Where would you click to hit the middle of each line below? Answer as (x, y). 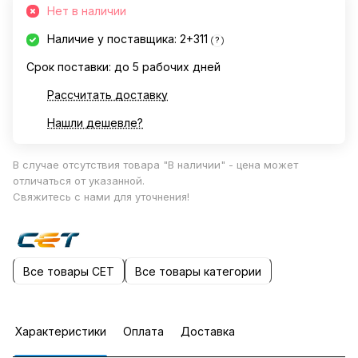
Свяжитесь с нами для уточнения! (101, 197)
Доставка (208, 331)
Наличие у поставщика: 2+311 (129, 39)
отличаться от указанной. (79, 181)
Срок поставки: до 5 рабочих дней (123, 67)
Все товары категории (198, 271)
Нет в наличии (87, 11)
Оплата (143, 331)
